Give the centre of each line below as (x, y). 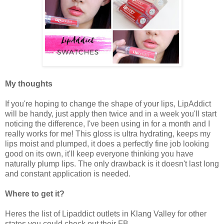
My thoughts (29, 83)
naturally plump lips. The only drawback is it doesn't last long (112, 163)
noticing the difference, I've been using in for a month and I (107, 123)
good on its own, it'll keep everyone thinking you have (99, 153)
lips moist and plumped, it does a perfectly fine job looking (107, 143)
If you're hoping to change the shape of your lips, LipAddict (108, 103)
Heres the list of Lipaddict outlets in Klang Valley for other (106, 213)
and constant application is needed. (68, 173)
